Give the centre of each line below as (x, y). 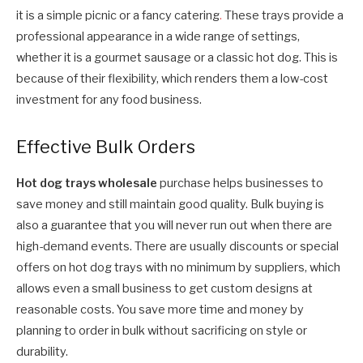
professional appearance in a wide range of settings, (158, 36)
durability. (42, 351)
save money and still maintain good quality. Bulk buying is (170, 204)
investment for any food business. (109, 99)
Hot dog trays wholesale (87, 183)
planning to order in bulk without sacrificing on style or (162, 330)
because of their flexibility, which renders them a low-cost (172, 78)
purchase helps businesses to (240, 183)
